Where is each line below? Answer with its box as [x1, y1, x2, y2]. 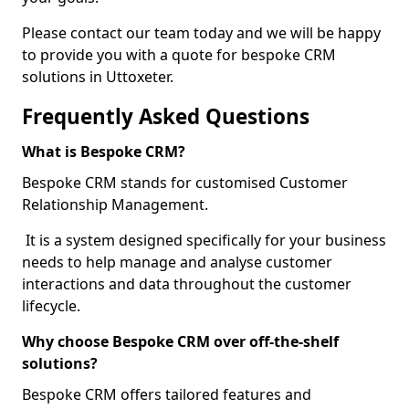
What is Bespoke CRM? [22, 142, 185, 162]
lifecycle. [22, 296, 80, 316]
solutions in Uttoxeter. [22, 67, 173, 87]
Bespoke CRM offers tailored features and [22, 384, 311, 404]
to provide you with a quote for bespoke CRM [22, 45, 336, 65]
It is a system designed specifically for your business [22, 230, 386, 250]
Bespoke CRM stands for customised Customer [22, 173, 348, 193]
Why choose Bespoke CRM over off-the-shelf [22, 331, 339, 351]
